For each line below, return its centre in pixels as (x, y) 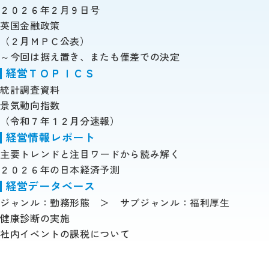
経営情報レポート (50, 137)
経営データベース (50, 185)
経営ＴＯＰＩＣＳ (50, 72)
